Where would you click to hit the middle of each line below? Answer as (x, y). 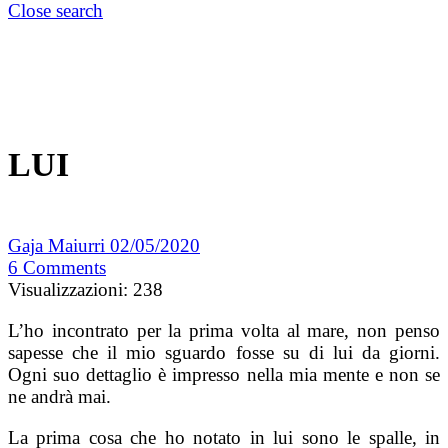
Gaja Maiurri (59, 246)
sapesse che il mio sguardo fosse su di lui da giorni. (224, 353)
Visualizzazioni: (68, 290)
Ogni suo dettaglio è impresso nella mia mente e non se (224, 375)
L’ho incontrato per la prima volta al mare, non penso (224, 331)
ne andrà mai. (59, 397)
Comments (64, 268)
